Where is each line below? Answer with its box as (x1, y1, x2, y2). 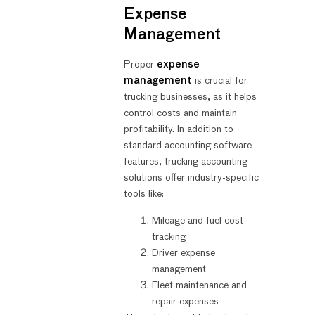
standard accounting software (123, 141, 252, 151)
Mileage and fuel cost (151, 215, 243, 226)
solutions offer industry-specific (123, 173, 259, 184)
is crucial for (191, 76, 247, 86)
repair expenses (151, 296, 219, 307)
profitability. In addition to (123, 124, 233, 135)
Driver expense (151, 247, 215, 258)
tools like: (123, 189, 164, 200)
